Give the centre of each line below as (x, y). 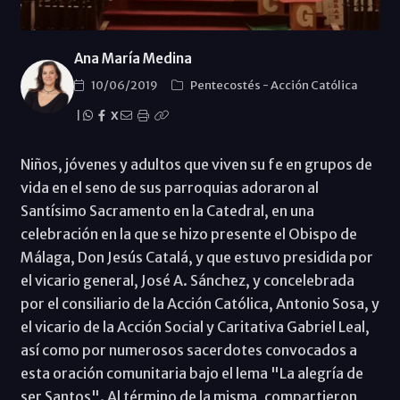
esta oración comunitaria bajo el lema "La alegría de (192, 373)
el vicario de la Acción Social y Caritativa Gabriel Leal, (195, 326)
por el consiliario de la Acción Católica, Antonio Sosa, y (200, 303)
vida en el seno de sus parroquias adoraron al (169, 187)
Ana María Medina (133, 58)
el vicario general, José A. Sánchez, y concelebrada (187, 280)
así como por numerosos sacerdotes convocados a (188, 350)
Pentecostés (226, 85)
